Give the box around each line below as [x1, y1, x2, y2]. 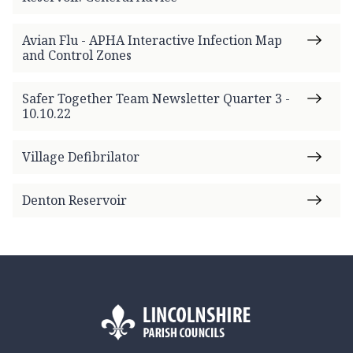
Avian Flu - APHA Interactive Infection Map [22, 31, 282, 49]
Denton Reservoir [22, 191, 127, 209]
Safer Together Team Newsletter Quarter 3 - [22, 89, 290, 107]
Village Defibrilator [22, 147, 139, 165]
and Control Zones [22, 46, 132, 64]
